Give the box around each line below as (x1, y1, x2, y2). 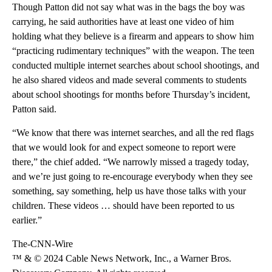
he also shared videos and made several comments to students (12, 74, 246, 85)
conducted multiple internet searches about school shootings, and (12, 59, 259, 70)
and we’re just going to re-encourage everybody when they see (12, 171, 253, 182)
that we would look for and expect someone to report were (12, 141, 236, 152)
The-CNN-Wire (12, 238, 73, 249)
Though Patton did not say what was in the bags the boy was (12, 1, 245, 12)
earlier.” (12, 214, 42, 225)
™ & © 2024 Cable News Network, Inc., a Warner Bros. (12, 253, 231, 263)
